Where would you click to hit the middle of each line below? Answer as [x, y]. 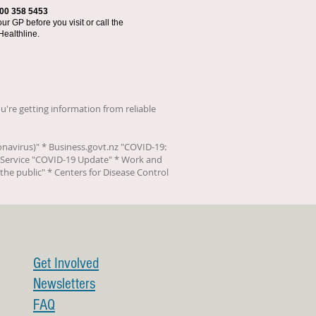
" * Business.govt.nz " [80, 147]
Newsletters [64, 284]
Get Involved [66, 263]
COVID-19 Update [72, 159]
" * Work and [135, 159]
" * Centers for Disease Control [105, 172]
